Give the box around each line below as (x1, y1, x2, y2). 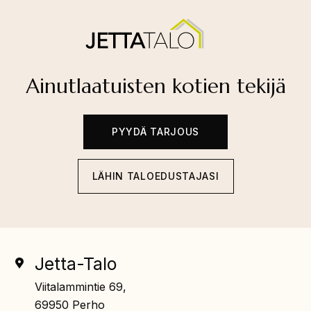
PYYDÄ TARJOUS (111, 125, 200, 137)
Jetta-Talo (35, 253, 117, 275)
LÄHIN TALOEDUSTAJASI (92, 169, 219, 182)
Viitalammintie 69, (35, 280, 126, 294)
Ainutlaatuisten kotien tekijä (25, 73, 286, 99)
